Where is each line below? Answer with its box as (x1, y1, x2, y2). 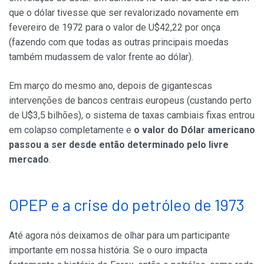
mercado (9, 154, 49, 166)
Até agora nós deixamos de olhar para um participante (9, 230, 230, 242)
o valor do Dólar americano (134, 124, 255, 136)
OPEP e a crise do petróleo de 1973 (9, 195, 245, 214)
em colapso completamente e (9, 124, 134, 136)
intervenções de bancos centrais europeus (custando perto (9, 95, 252, 107)
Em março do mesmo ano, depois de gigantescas (9, 80, 212, 92)
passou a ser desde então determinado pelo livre (9, 139, 229, 151)
